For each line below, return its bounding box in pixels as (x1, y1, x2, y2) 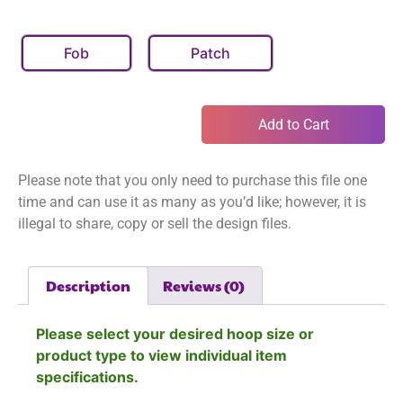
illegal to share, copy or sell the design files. (18, 215, 295, 233)
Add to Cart (257, 115, 329, 133)
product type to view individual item (36, 346, 287, 365)
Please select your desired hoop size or (36, 325, 314, 344)
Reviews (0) (162, 274, 245, 296)
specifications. (36, 368, 139, 387)
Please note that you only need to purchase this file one (18, 172, 367, 190)
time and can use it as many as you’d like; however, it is (18, 193, 366, 211)
